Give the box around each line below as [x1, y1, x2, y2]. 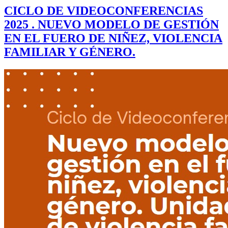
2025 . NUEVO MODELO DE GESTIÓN [4, 18, 219, 32]
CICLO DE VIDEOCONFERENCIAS [4, 4, 203, 18]
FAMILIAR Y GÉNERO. [4, 45, 135, 59]
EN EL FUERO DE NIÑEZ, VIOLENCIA [4, 32, 222, 45]
